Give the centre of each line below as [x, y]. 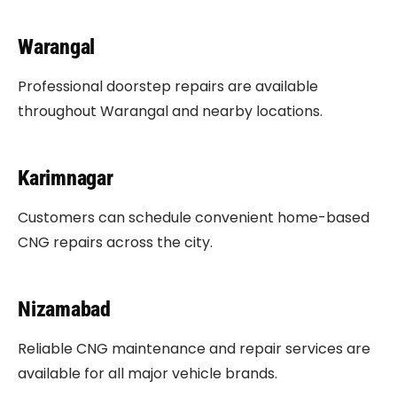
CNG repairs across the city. [115, 242]
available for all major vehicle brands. [148, 374]
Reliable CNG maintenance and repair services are [194, 349]
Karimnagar [66, 178]
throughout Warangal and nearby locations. [170, 111]
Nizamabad [64, 309]
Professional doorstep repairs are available [168, 86]
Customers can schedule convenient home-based [194, 218]
